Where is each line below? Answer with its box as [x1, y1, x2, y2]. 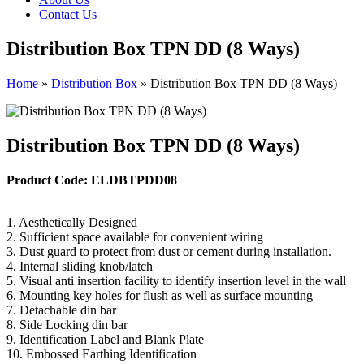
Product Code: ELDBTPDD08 [6, 172, 177, 187]
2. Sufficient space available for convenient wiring [6, 229, 263, 244]
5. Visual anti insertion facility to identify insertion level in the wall [6, 273, 346, 288]
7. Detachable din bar [6, 302, 116, 317]
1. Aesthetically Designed [6, 214, 137, 229]
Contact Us [39, 7, 97, 21]
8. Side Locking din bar [6, 317, 128, 331]
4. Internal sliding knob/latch [6, 258, 153, 273]
